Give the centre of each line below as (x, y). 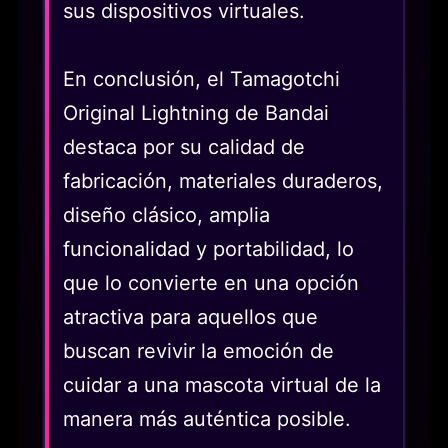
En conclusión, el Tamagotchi (201, 78)
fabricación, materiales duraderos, (223, 180)
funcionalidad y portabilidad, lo (208, 248)
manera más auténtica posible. (207, 418)
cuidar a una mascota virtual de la (222, 384)
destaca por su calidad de (184, 146)
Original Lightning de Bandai (196, 112)
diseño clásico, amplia (166, 214)
